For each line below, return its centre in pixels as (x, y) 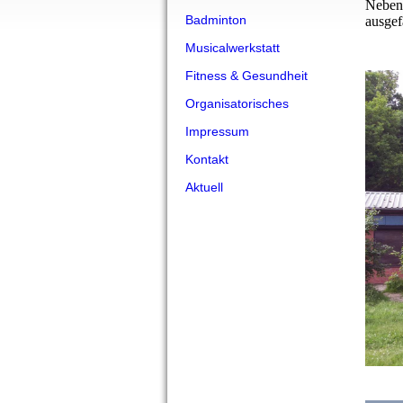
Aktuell (204, 187)
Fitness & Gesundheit (246, 76)
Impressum (217, 131)
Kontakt (207, 159)
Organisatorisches (237, 103)
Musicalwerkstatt (233, 48)
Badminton (216, 20)
